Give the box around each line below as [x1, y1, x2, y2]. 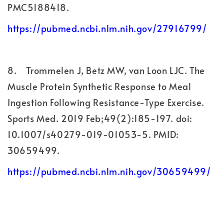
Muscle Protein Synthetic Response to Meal [7, 79, 191, 92]
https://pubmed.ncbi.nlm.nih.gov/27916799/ [7, 21, 207, 34]
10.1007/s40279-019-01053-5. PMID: [7, 127, 179, 140]
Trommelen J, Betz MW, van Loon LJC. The [25, 63, 205, 76]
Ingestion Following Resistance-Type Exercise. [7, 95, 205, 108]
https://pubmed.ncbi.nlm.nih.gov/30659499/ [7, 164, 211, 177]
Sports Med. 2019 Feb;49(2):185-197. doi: [7, 111, 193, 124]
